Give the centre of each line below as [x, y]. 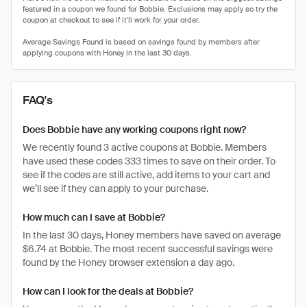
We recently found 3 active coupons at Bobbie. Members [145, 147]
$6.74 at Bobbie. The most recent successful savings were [148, 249]
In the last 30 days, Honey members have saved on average [152, 235]
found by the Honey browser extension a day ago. [128, 262]
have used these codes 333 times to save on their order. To [149, 161]
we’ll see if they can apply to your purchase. [115, 188]
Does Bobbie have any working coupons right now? [134, 130]
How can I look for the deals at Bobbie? [108, 291]
